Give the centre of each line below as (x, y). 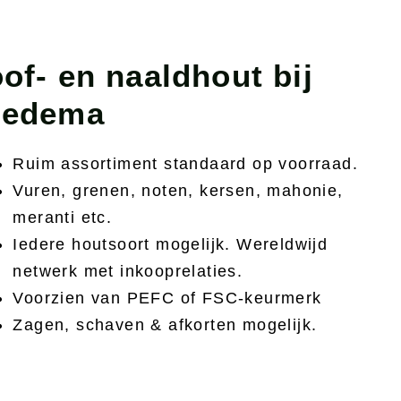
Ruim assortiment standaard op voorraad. (185, 164)
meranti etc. (63, 218)
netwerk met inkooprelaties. (128, 271)
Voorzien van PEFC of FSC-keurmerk (167, 298)
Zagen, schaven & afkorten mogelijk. (165, 325)
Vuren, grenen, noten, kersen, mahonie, (178, 191)
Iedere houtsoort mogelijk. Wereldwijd (171, 244)
